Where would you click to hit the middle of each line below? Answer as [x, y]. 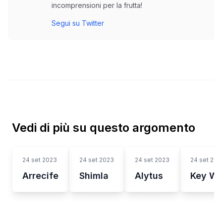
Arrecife [40, 175]
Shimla [94, 175]
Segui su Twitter [78, 23]
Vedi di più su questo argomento [104, 127]
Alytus [149, 175]
